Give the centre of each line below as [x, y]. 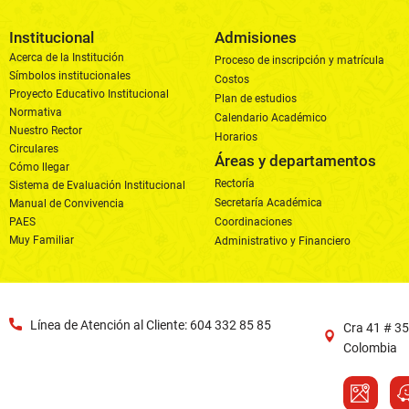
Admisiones [256, 37]
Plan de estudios [256, 98]
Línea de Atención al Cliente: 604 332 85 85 [150, 325]
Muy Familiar [42, 240]
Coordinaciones [253, 221]
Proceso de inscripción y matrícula [299, 60]
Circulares [34, 148]
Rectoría [235, 183]
